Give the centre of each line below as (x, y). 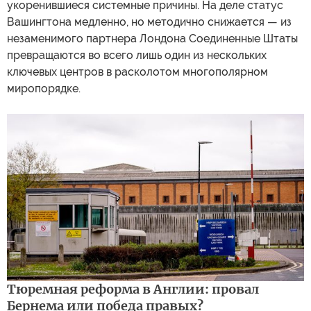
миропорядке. (44, 89)
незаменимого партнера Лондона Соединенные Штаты (152, 39)
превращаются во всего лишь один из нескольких (137, 56)
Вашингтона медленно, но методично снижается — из (149, 22)
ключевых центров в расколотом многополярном (137, 72)
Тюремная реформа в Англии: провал (133, 289)
